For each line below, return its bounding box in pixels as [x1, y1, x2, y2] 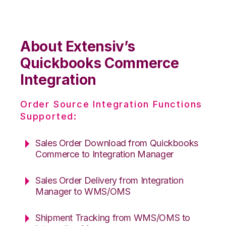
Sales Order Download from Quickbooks [35, 137, 199, 148]
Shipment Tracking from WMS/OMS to [35, 212, 191, 223]
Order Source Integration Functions [20, 98, 203, 109]
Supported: [20, 110, 78, 122]
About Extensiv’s [20, 37, 135, 55]
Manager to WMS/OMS [35, 186, 131, 197]
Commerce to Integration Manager [35, 148, 174, 159]
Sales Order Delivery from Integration [35, 175, 184, 186]
